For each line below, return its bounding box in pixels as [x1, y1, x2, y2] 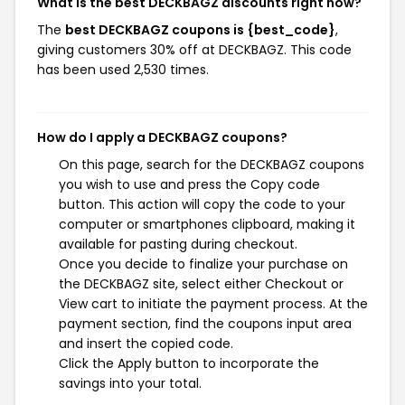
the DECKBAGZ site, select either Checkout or [59, 275, 344, 293]
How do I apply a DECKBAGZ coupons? [37, 128, 287, 146]
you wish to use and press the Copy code [59, 175, 320, 193]
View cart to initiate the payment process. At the [59, 295, 368, 313]
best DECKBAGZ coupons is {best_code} [65, 21, 335, 39]
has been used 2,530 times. [37, 61, 209, 79]
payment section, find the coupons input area [59, 315, 352, 333]
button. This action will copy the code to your [59, 195, 345, 213]
